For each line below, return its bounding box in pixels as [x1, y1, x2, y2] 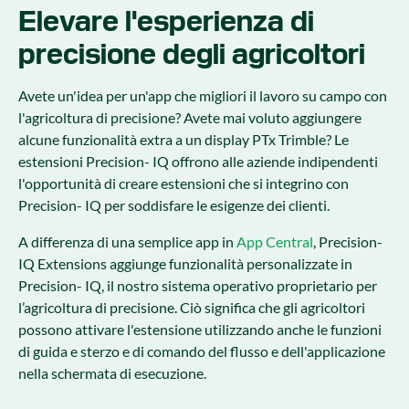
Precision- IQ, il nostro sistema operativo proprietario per [18, 277, 377, 294]
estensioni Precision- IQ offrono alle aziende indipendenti [18, 152, 378, 170]
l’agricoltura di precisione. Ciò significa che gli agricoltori [18, 299, 365, 316]
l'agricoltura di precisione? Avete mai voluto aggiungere [18, 109, 362, 126]
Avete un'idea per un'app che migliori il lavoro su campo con [18, 87, 387, 104]
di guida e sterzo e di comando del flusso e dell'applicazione [18, 342, 385, 360]
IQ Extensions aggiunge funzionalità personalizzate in [18, 255, 352, 272]
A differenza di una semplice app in [18, 233, 236, 250]
